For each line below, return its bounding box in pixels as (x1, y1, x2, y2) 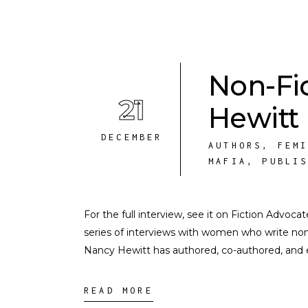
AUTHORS (208, 140, 263, 151)
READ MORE (84, 285, 153, 296)
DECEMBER (101, 132, 163, 142)
